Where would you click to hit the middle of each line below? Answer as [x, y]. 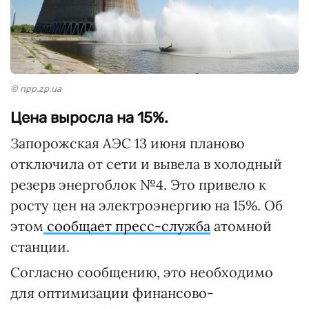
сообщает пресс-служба [127, 226]
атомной [241, 226]
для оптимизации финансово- [112, 292]
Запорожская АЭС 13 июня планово [128, 143]
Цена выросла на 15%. [89, 117]
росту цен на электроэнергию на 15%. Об [147, 205]
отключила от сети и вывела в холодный [146, 163]
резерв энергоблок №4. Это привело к [138, 184]
